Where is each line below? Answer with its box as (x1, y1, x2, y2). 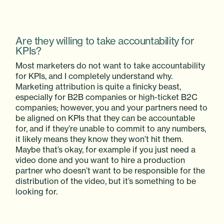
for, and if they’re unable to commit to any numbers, (15, 123, 206, 133)
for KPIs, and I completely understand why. (15, 70, 173, 81)
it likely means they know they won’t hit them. (15, 133, 183, 144)
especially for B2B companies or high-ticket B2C (15, 91, 198, 102)
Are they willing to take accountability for (15, 34, 194, 47)
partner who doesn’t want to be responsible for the (15, 165, 205, 175)
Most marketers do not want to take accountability (15, 60, 205, 70)
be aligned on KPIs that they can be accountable (15, 112, 195, 123)
